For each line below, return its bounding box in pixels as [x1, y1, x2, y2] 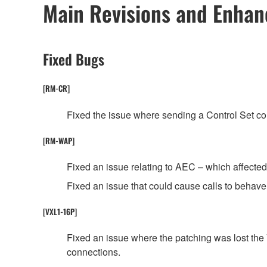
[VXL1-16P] [43, 206, 77, 218]
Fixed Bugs [43, 48, 104, 70]
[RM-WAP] [43, 134, 74, 147]
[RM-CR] [43, 82, 70, 95]
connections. [67, 245, 120, 259]
